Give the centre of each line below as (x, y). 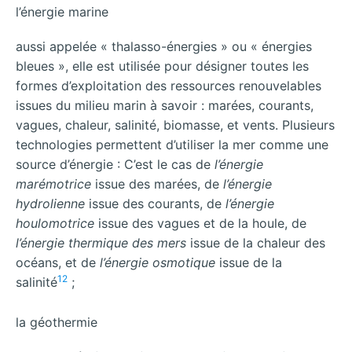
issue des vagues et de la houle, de (200, 224)
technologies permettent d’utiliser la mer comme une (172, 145)
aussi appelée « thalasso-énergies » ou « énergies (164, 47)
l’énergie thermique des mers (101, 243)
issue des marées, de (157, 184)
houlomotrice (55, 224)
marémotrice (53, 184)
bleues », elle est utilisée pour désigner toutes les (162, 66)
